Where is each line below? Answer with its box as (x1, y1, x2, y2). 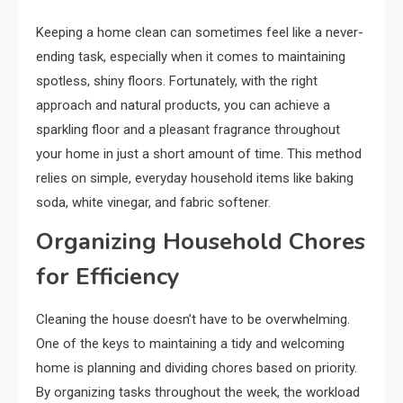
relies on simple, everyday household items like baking (36, 169, 354, 186)
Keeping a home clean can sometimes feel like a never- (36, 23, 363, 40)
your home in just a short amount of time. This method (36, 145, 362, 162)
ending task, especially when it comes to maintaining (36, 48, 345, 65)
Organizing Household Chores (36, 225, 365, 257)
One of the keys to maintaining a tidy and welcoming (36, 335, 345, 352)
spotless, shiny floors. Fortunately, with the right (36, 72, 318, 89)
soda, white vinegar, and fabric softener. (36, 193, 271, 210)
